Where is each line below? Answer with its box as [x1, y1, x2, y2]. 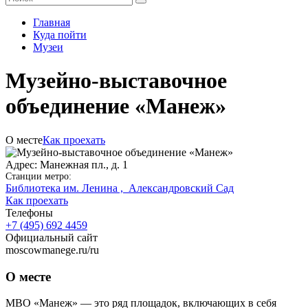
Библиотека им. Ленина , [5, 181, 129, 194]
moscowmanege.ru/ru [5, 243, 99, 256]
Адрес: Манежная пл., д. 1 [5, 158, 128, 170]
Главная [33, 16, 70, 28]
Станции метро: [5, 170, 71, 181]
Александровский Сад [129, 181, 234, 194]
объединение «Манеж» [5, 93, 226, 119]
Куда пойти [33, 29, 87, 41]
